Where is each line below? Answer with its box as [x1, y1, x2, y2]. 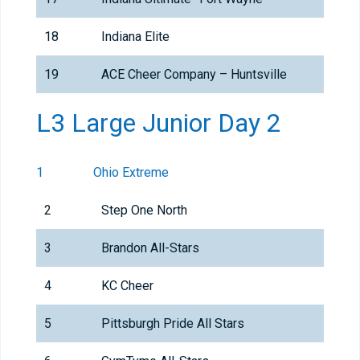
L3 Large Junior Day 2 [36, 108, 281, 139]
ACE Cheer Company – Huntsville [101, 67, 287, 83]
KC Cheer [101, 278, 153, 294]
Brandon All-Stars [101, 240, 199, 256]
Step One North [101, 202, 187, 219]
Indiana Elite [101, 29, 170, 45]
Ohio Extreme [93, 165, 169, 181]
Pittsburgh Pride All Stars [101, 316, 244, 332]
